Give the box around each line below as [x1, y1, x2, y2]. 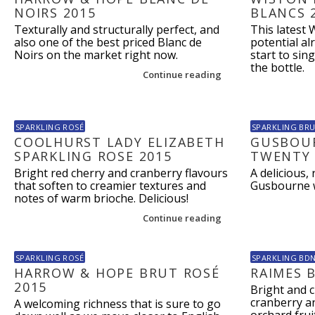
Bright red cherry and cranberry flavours [14, 165, 228, 181]
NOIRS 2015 [14, 4, 96, 21]
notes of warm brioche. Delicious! [14, 191, 188, 206]
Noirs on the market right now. [14, 47, 178, 63]
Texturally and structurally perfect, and [14, 22, 219, 37]
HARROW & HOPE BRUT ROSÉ [14, 264, 220, 281]
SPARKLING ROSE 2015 [14, 148, 172, 165]
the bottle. [250, 60, 304, 75]
